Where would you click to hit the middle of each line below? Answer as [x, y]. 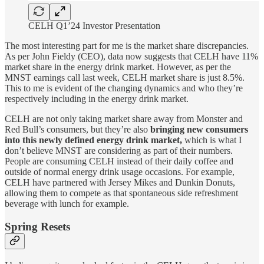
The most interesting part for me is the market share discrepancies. [127, 46]
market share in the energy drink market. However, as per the [118, 67]
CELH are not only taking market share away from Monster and [124, 119]
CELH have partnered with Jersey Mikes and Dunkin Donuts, [120, 183]
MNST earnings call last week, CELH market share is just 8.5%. [125, 78]
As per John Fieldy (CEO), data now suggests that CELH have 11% [131, 57]
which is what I [213, 140]
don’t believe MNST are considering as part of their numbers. [119, 151]
